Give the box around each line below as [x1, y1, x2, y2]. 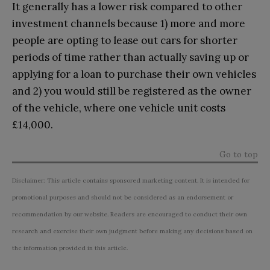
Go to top [219, 148, 258, 160]
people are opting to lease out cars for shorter [12, 33, 237, 47]
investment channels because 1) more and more [12, 16, 245, 30]
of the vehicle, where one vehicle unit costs [12, 101, 225, 115]
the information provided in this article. [12, 243, 128, 252]
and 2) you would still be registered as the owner [12, 84, 251, 98]
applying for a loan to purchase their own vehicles [12, 67, 256, 81]
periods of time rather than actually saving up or [12, 50, 249, 64]
